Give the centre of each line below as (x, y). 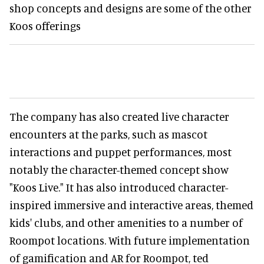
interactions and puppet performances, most (121, 152)
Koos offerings (45, 26)
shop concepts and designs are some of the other (131, 8)
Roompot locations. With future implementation (130, 240)
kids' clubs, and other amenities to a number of (126, 223)
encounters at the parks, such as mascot (108, 134)
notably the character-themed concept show (119, 170)
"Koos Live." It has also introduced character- (119, 187)
